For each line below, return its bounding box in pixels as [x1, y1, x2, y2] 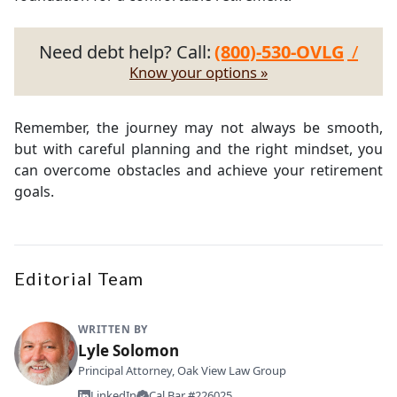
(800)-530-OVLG [214, 40, 344, 64]
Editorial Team [14, 268, 144, 289]
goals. [14, 182, 54, 201]
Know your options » [129, 62, 268, 82]
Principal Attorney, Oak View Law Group [78, 362, 286, 378]
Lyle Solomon [78, 340, 179, 361]
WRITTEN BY [78, 322, 148, 337]
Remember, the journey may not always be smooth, [14, 118, 383, 137]
